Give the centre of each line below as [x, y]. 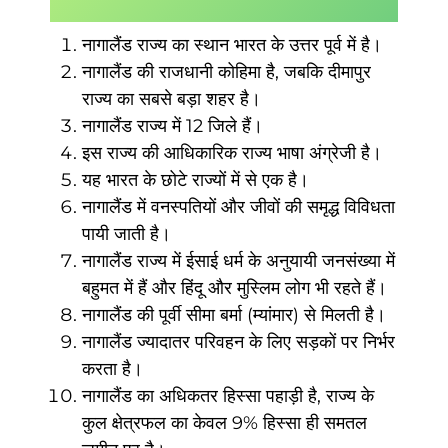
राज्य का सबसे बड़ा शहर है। [171, 98]
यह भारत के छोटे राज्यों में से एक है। [195, 179]
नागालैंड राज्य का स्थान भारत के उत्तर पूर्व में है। [232, 44]
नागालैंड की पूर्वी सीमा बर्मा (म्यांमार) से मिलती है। [234, 314]
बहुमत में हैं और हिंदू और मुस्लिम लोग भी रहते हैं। [234, 287]
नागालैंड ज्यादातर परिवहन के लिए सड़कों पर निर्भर [238, 341]
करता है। [112, 368]
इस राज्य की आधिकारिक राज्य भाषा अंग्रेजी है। [232, 152]
